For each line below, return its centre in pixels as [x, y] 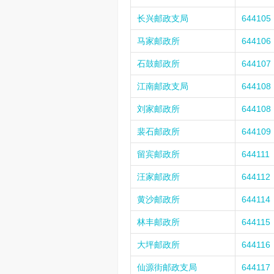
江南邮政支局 [163, 86]
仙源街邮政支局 [167, 267]
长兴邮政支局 [163, 18]
